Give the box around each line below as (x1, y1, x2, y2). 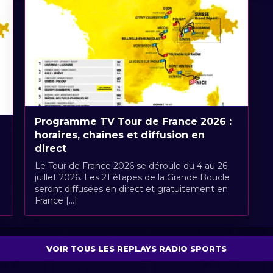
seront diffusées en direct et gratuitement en (34, 183, 228, 195)
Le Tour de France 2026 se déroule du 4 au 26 (34, 160, 227, 172)
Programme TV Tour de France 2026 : (34, 116, 232, 128)
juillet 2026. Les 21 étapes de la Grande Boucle (34, 172, 230, 183)
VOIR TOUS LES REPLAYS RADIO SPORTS (46, 243, 227, 253)
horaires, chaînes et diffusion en (34, 129, 205, 141)
